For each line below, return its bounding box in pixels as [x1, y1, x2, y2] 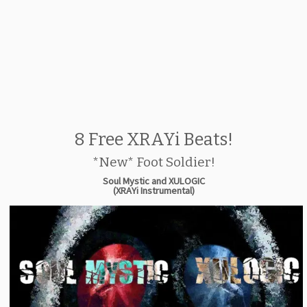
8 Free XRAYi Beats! [74, 129, 233, 150]
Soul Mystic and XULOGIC [102, 175, 205, 187]
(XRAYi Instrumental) [112, 184, 195, 197]
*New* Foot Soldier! [92, 154, 215, 170]
